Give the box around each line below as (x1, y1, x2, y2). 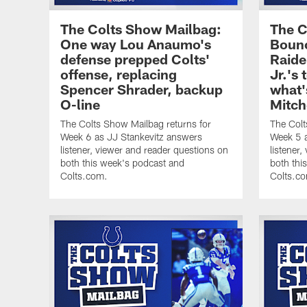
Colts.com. (60, 169, 108, 182)
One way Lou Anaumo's (60, 35, 211, 52)
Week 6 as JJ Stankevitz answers (60, 130, 202, 143)
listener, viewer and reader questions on (60, 143, 228, 156)
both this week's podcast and (60, 156, 184, 169)
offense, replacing (60, 65, 177, 82)
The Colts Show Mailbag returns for (60, 117, 211, 130)
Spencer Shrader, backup (60, 80, 223, 97)
